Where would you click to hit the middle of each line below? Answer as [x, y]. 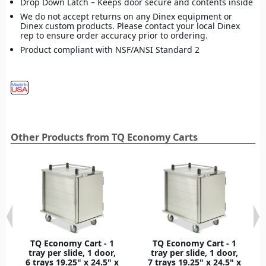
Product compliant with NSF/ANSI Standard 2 [110, 49]
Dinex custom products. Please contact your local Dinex [130, 26]
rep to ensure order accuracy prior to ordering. [114, 35]
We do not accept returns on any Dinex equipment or [126, 16]
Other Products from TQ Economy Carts [104, 137]
